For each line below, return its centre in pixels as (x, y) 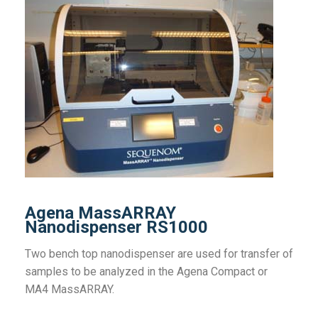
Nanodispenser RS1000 (116, 227)
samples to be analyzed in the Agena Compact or (146, 272)
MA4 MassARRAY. (70, 289)
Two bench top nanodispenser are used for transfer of (159, 254)
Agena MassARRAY (100, 213)
